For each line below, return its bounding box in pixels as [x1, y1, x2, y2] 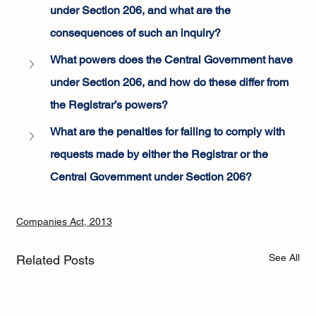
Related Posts [16, 253, 95, 268]
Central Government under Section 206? [49, 170, 252, 184]
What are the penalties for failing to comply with [49, 125, 288, 139]
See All [269, 252, 300, 264]
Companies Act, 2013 [16, 216, 112, 228]
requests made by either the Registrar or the [49, 147, 271, 162]
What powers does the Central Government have [49, 53, 296, 67]
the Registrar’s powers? [49, 98, 168, 112]
